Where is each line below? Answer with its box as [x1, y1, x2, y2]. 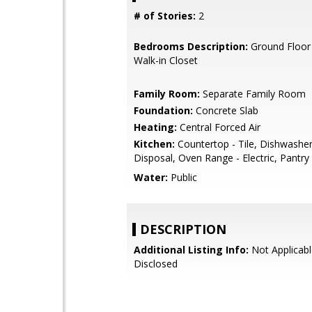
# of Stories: [134, 9, 196, 22]
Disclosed [134, 257, 178, 270]
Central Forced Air [177, 120, 260, 134]
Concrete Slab [193, 104, 258, 117]
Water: [134, 171, 168, 184]
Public [168, 171, 197, 184]
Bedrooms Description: [134, 40, 248, 53]
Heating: [134, 120, 177, 134]
